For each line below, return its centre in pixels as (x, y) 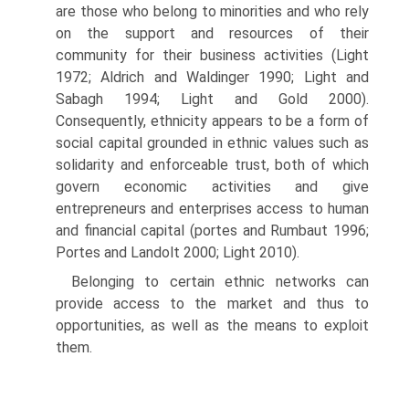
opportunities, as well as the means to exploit (212, 325)
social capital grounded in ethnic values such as (212, 143)
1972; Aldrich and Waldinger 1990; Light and (212, 77)
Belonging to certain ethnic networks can (220, 282)
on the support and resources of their (212, 33)
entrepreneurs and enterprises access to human (212, 209)
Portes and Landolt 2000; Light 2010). (178, 252)
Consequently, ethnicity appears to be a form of (212, 121)
